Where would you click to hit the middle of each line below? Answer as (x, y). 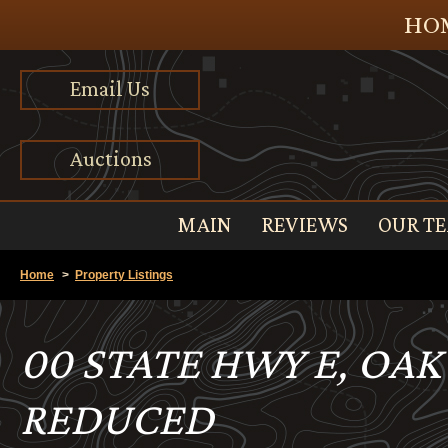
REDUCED (117, 418)
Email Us (110, 88)
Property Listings (124, 275)
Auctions (110, 158)
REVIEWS (304, 224)
